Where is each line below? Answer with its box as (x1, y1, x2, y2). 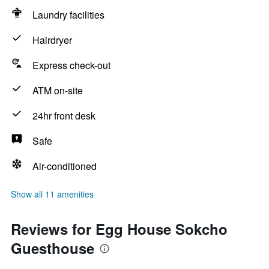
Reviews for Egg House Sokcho (11, 219, 228, 239)
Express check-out (32, 58, 110, 72)
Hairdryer (32, 33, 72, 47)
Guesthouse (11, 238, 94, 258)
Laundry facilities (32, 8, 104, 22)
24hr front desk (32, 109, 95, 122)
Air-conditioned (32, 159, 97, 173)
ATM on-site (32, 83, 83, 97)
